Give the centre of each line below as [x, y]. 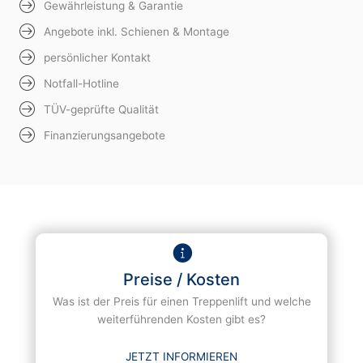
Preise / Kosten [181, 280]
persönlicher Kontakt [97, 58]
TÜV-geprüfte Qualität [101, 110]
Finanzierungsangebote [105, 136]
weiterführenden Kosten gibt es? [181, 320]
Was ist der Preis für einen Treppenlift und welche [181, 302]
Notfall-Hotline [81, 84]
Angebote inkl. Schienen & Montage [137, 32]
